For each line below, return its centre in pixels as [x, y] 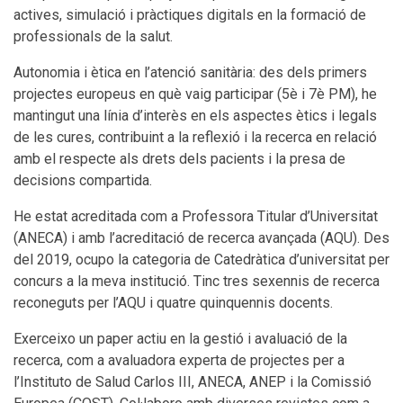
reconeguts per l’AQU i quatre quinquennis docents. [173, 302]
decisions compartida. [83, 180]
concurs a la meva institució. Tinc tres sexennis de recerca [197, 281]
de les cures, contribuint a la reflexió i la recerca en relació [195, 137]
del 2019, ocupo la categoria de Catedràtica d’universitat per [201, 259]
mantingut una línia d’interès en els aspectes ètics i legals [195, 115]
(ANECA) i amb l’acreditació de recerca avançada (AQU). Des [201, 237]
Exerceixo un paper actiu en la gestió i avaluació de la [180, 338]
